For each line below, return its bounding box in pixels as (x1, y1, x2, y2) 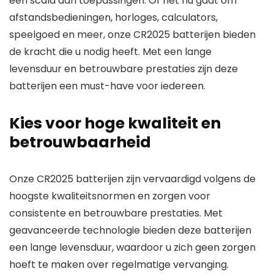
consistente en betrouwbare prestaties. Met (9, 206, 223, 220)
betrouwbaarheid (9, 131, 151, 153)
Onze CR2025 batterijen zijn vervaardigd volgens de (9, 172, 256, 186)
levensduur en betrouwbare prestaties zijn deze (9, 62, 238, 76)
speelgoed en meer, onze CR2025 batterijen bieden (9, 28, 256, 42)
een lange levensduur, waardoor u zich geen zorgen (9, 240, 256, 254)
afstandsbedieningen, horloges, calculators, (9, 10, 218, 24)
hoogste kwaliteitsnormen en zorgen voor (9, 189, 210, 203)
